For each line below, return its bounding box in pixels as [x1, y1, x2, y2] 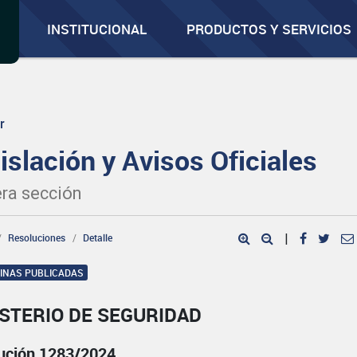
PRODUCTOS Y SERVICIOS [186, 20, 352, 38]
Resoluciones [8, 231, 66, 244]
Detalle [83, 231, 113, 244]
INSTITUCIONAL [47, 20, 147, 38]
